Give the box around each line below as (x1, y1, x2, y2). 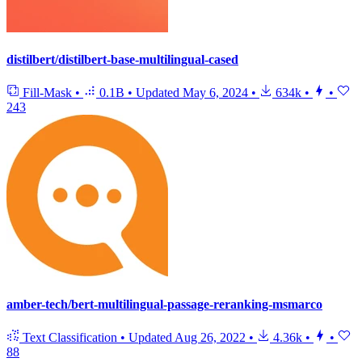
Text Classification (19, 330, 120, 344)
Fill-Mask (19, 86, 75, 100)
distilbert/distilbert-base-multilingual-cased (6, 53, 238, 67)
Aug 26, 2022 (175, 330, 246, 344)
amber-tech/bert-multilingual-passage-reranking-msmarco (6, 297, 322, 311)
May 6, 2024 (183, 86, 248, 100)
